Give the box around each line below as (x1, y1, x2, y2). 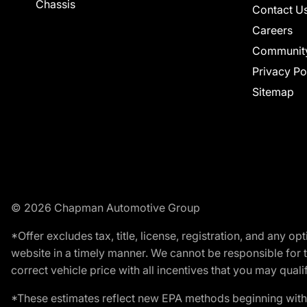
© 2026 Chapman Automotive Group (11, 201, 200, 214)
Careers (252, 23, 293, 37)
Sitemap (252, 85, 294, 99)
